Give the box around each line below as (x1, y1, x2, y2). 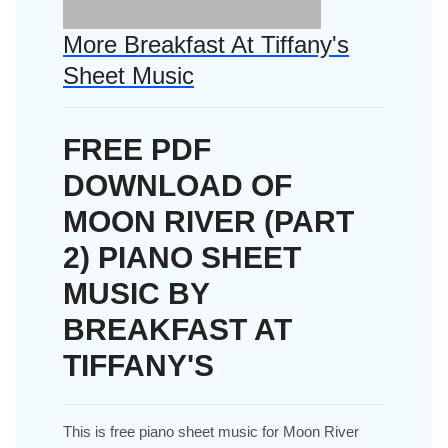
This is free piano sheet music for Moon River (63, 422, 359, 440)
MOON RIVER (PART (63, 204, 354, 238)
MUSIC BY (63, 276, 209, 310)
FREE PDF (63, 132, 211, 166)
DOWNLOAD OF (63, 168, 292, 202)
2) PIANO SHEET (63, 240, 301, 274)
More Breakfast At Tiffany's (63, 30, 349, 58)
